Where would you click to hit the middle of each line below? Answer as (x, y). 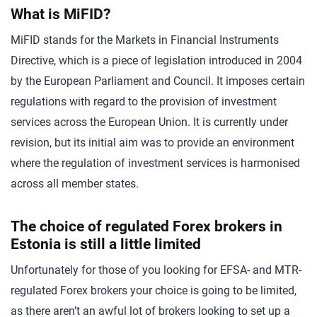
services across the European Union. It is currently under (149, 122)
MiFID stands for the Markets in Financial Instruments (145, 40)
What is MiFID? (60, 13)
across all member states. (75, 183)
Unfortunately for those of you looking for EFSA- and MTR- (156, 270)
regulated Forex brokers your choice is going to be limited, (154, 290)
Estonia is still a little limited (106, 243)
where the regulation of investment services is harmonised (155, 163)
